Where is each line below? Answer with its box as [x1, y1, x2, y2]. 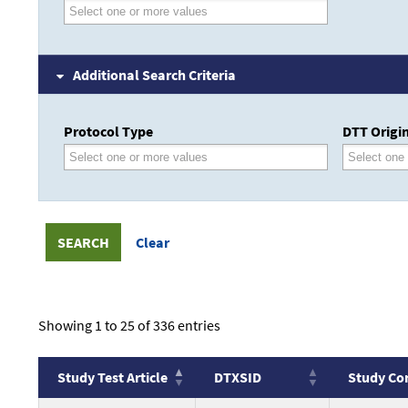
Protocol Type [64, 122, 153, 141]
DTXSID [214, 368, 261, 387]
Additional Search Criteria [73, 66, 236, 85]
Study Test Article [57, 368, 168, 387]
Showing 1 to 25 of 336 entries [38, 316, 220, 335]
